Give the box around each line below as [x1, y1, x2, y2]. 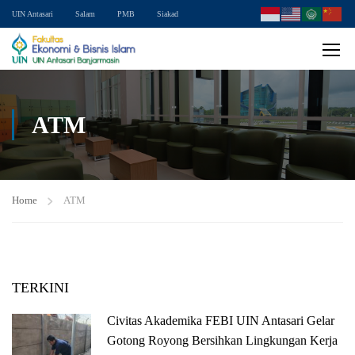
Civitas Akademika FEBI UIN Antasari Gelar [107, 314, 334, 327]
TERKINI [12, 280, 69, 296]
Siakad [157, 10, 178, 18]
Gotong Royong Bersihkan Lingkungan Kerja [107, 334, 338, 347]
